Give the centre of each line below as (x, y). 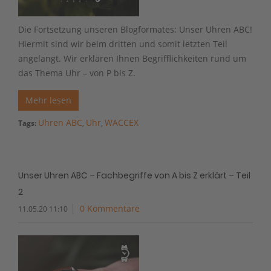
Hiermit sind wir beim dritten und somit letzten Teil (123, 44)
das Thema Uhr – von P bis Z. (77, 73)
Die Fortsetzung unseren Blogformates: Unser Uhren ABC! (135, 29)
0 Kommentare (110, 208)
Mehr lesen (48, 100)
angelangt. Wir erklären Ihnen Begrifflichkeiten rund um (132, 58)
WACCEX (122, 122)
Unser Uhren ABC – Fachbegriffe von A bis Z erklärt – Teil (134, 175)
